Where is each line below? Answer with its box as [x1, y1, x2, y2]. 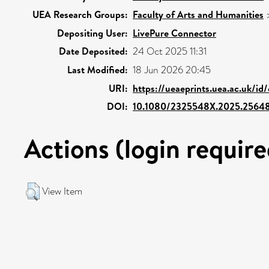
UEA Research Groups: [32, 8, 128, 21]
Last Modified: [67, 63, 128, 76]
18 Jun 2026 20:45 [133, 63, 211, 77]
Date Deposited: [59, 44, 128, 58]
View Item [42, 184, 82, 198]
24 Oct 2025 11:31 [133, 44, 207, 58]
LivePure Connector [133, 26, 216, 40]
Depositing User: [57, 26, 128, 40]
